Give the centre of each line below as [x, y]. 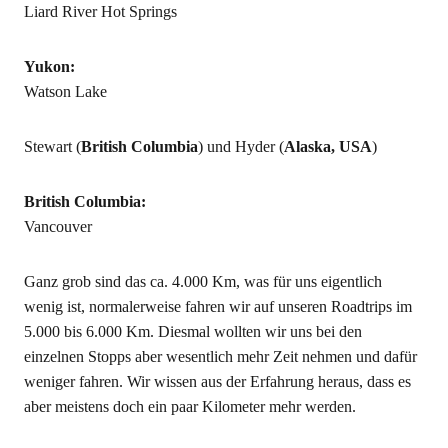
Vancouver [57, 226]
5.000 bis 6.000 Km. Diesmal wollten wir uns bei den [192, 331]
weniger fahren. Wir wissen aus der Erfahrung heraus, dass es [217, 381]
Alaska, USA [327, 146]
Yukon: [49, 66]
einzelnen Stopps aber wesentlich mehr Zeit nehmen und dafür [220, 356]
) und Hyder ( [240, 146]
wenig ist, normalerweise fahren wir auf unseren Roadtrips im [217, 306]
